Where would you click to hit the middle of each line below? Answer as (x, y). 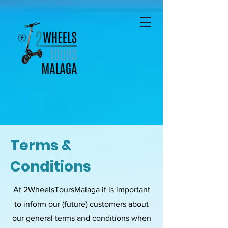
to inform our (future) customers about (81, 204)
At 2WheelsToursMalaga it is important (81, 190)
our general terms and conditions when (81, 218)
